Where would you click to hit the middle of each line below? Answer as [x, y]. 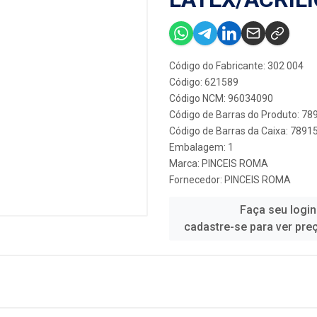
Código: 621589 [204, 82]
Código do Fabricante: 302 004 [236, 66]
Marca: [185, 163]
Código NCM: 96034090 [221, 98]
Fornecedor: [197, 180]
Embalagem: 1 [201, 147]
